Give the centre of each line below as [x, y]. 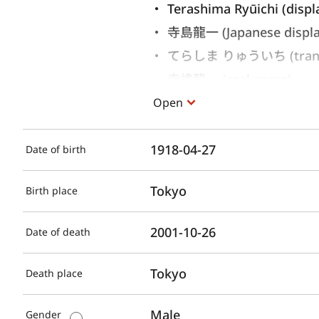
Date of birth [56, 149]
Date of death [58, 231]
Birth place [52, 190]
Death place [54, 273]
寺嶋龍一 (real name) [230, 79]
